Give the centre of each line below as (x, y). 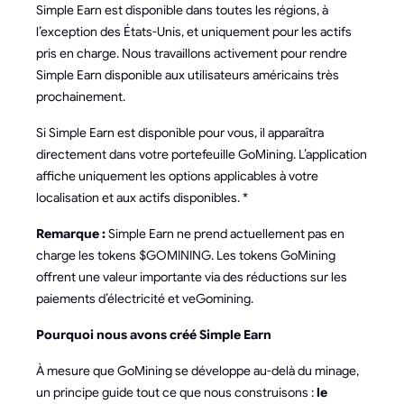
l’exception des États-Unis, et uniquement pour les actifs (194, 32)
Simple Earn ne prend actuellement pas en (225, 234)
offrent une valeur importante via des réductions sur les (192, 277)
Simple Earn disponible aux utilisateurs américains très (188, 75)
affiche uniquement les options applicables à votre (177, 176)
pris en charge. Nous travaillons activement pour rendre (192, 53)
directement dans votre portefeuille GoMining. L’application (202, 154)
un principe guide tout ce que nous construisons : (176, 392)
